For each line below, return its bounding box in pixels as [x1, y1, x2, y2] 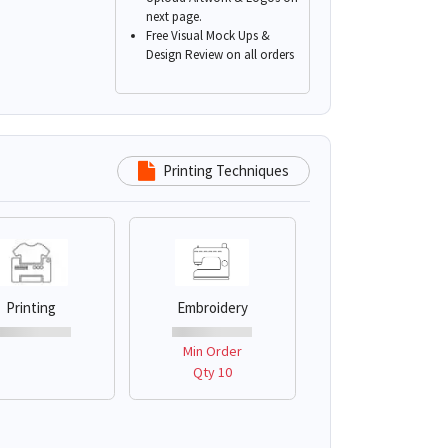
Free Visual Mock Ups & [145, 27, 270, 45]
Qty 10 [192, 362, 232, 381]
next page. [145, 8, 202, 26]
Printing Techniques [162, 161, 289, 181]
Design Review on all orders [145, 46, 294, 64]
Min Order [182, 341, 242, 360]
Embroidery [176, 297, 248, 317]
